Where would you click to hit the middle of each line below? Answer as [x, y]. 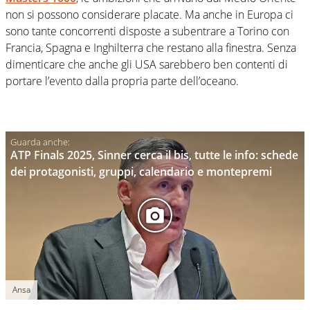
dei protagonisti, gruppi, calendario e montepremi [141, 171]
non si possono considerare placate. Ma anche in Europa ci [149, 14]
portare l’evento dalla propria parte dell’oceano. [122, 81]
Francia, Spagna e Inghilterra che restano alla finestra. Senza [151, 47]
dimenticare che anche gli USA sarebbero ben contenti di [147, 64]
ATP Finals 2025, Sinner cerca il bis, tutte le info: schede [154, 155]
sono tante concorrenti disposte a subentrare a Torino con [147, 31]
